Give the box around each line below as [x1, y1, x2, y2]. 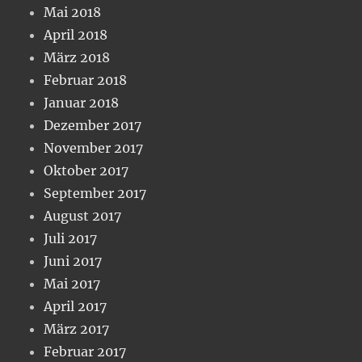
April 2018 [44, 26, 108, 43]
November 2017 [44, 139, 144, 156]
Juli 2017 [44, 229, 98, 246]
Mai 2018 [44, 3, 102, 20]
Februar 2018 [44, 71, 128, 88]
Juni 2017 [44, 252, 103, 269]
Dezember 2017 [44, 116, 142, 133]
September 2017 [44, 184, 147, 201]
